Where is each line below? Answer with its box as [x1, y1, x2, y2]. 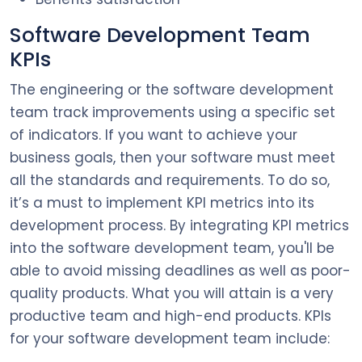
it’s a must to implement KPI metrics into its [10, 192, 314, 213]
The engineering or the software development [10, 79, 334, 99]
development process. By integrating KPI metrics [10, 215, 349, 235]
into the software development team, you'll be [10, 238, 335, 258]
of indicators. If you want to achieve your [10, 124, 297, 145]
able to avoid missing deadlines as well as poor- [10, 260, 351, 280]
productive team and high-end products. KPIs [10, 305, 331, 326]
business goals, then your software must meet [10, 147, 335, 167]
